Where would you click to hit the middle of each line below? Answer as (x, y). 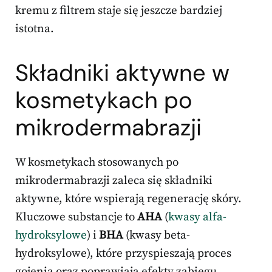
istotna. (35, 29)
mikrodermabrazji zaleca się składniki (114, 181)
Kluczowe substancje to (76, 217)
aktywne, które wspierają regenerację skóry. (128, 199)
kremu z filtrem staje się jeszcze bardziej (119, 11)
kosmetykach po (104, 100)
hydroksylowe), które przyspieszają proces (123, 254)
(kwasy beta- (157, 236)
